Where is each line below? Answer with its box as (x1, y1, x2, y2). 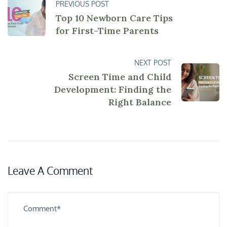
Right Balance (108, 96, 171, 108)
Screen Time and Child (68, 70, 171, 83)
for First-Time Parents (56, 24, 159, 36)
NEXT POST (134, 58, 171, 67)
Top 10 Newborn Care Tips (56, 12, 173, 24)
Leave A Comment (8, 163, 95, 177)
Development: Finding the (54, 83, 171, 95)
